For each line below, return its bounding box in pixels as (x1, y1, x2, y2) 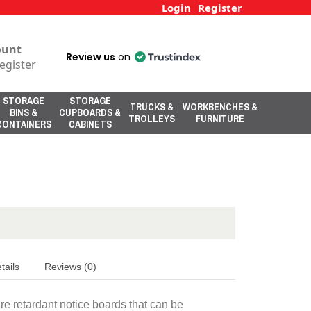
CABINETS (68, 118, 112, 131)
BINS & (10, 106, 37, 119)
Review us (66, 50, 115, 64)
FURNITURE (196, 112, 244, 125)
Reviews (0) (44, 260, 96, 272)
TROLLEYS (128, 112, 175, 125)
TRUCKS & (130, 100, 174, 113)
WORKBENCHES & (183, 100, 258, 113)
